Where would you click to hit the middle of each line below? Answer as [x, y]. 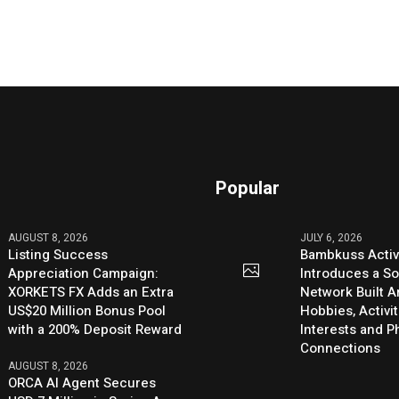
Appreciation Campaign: [84, 274]
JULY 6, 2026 [332, 238]
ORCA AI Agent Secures [82, 383]
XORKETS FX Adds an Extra [91, 293]
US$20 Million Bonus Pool [87, 311]
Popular [248, 189]
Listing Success [58, 255]
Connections [341, 349]
